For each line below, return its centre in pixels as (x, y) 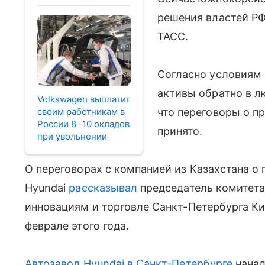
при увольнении (72, 136)
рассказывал (103, 188)
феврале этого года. (77, 226)
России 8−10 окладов (83, 124)
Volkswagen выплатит (84, 99)
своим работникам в (81, 111)
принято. (180, 131)
